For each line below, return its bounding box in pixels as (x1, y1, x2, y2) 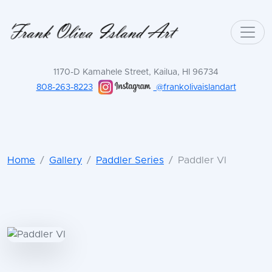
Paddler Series (96, 155, 164, 166)
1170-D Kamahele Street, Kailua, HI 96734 (53, 67, 219, 76)
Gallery (49, 155, 82, 166)
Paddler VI (178, 155, 226, 166)
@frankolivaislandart (153, 83, 236, 92)
